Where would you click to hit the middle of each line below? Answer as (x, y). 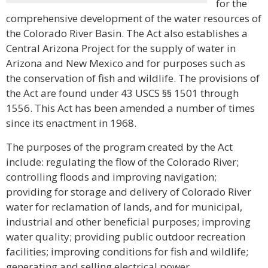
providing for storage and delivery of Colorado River (129, 192)
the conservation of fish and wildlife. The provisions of (133, 78)
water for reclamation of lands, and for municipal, (124, 207)
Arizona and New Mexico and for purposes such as (126, 63)
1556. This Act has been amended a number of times (130, 108)
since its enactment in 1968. (71, 123)
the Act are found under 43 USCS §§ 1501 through (122, 93)
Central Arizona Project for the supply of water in (121, 48)
